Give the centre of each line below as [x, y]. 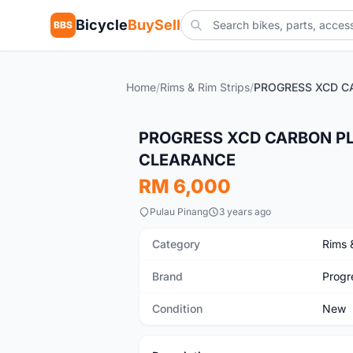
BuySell [154, 25]
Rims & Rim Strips [205, 87]
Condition [177, 308]
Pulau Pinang [179, 212]
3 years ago [245, 212]
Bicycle [102, 25]
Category [176, 244]
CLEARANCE [187, 160]
